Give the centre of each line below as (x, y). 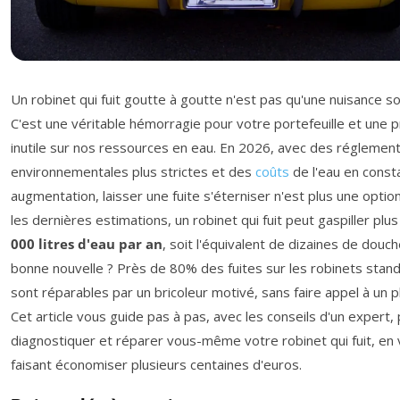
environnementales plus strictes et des (133, 171)
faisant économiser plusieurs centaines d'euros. (156, 364)
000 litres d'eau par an (87, 243)
